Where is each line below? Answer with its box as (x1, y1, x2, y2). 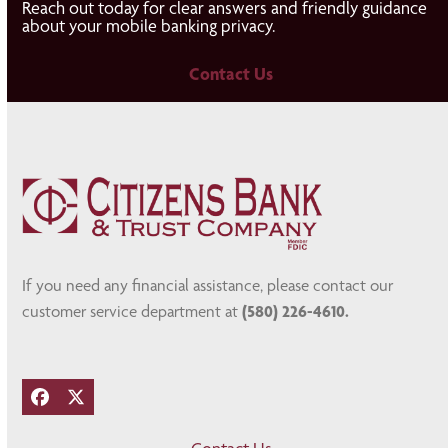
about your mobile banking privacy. (22, 15, 276, 36)
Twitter (74, 393, 127, 415)
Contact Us (189, 63, 274, 84)
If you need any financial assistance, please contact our (22, 275, 394, 295)
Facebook (38, 393, 110, 415)
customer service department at (22, 301, 239, 321)
